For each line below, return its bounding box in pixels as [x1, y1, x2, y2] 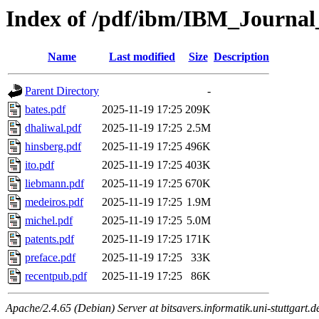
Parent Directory [25, 85, 99, 98]
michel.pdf [25, 214, 73, 227]
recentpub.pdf [25, 270, 87, 283]
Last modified [109, 51, 175, 63]
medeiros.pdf [25, 196, 83, 209]
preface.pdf [25, 251, 75, 264]
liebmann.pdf [25, 177, 84, 190]
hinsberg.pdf [25, 140, 81, 153]
